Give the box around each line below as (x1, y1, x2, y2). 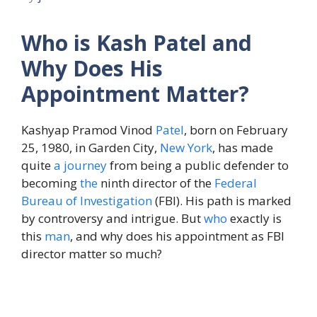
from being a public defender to (107, 157, 289, 174)
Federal (214, 175, 257, 192)
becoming (21, 175, 80, 192)
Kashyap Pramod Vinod (21, 122, 156, 139)
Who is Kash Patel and (21, 28, 252, 58)
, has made (212, 139, 273, 156)
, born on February (184, 122, 288, 139)
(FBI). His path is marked (152, 192, 292, 209)
